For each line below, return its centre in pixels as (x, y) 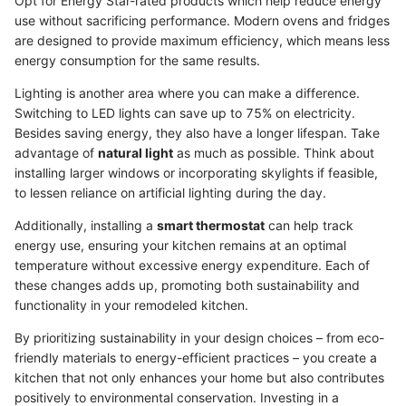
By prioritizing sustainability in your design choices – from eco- (199, 338)
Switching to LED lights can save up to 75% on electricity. (185, 113)
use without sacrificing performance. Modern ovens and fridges (202, 21)
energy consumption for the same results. (137, 61)
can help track (309, 226)
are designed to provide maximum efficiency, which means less (202, 41)
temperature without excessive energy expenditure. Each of (192, 266)
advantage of (56, 153)
